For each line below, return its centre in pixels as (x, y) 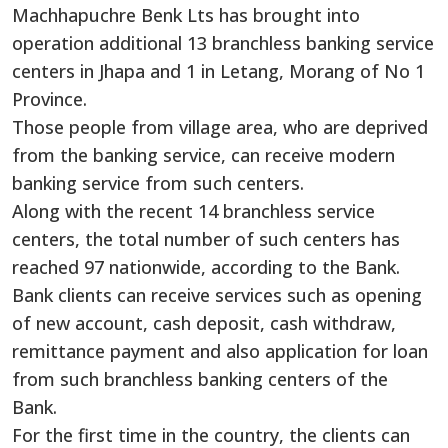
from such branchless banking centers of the (200, 378)
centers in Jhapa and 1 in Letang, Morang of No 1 (218, 70)
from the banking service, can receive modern (203, 154)
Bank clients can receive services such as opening (217, 294)
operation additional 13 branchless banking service (223, 42)
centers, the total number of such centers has (206, 238)
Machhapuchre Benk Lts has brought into (186, 14)
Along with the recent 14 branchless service (193, 210)
